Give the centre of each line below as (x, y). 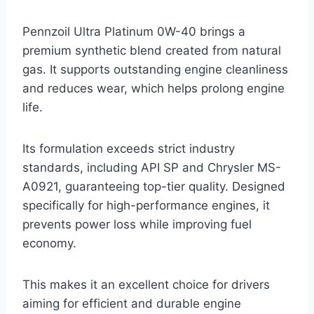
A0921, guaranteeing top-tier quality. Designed (154, 187)
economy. (49, 244)
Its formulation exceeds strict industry (129, 149)
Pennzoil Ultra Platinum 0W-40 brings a (134, 32)
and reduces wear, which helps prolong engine (153, 89)
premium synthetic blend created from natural (152, 51)
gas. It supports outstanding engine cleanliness (155, 70)
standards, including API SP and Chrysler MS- (152, 168)
